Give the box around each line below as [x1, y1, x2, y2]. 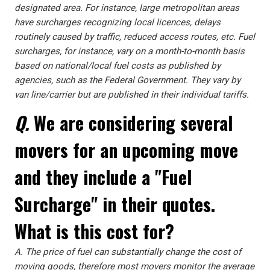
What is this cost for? [14, 218, 174, 245]
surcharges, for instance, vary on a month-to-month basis [14, 46, 245, 57]
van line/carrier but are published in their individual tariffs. [14, 89, 249, 100]
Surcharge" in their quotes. [14, 190, 215, 218]
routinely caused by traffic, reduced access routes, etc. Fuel [14, 31, 255, 42]
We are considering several [29, 109, 233, 136]
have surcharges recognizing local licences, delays [14, 17, 221, 28]
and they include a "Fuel [14, 163, 192, 190]
